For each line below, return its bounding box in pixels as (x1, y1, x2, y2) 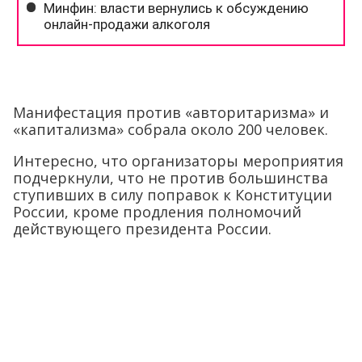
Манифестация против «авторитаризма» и (13, 102, 329, 122)
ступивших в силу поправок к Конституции (13, 184, 332, 204)
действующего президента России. (13, 218, 271, 238)
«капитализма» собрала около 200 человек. (13, 119, 328, 139)
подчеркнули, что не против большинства (13, 167, 328, 187)
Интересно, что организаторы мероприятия (13, 150, 343, 170)
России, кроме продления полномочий (13, 201, 301, 221)
